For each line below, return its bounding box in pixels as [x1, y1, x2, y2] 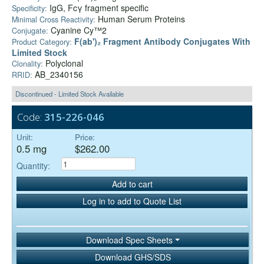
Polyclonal [43, 57, 83, 70]
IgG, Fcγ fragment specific [49, 2, 148, 14]
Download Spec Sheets [85, 233, 175, 246]
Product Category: [12, 37, 72, 48]
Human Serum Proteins [95, 13, 185, 25]
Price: [75, 131, 95, 143]
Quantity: [16, 159, 50, 171]
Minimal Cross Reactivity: [12, 14, 95, 25]
